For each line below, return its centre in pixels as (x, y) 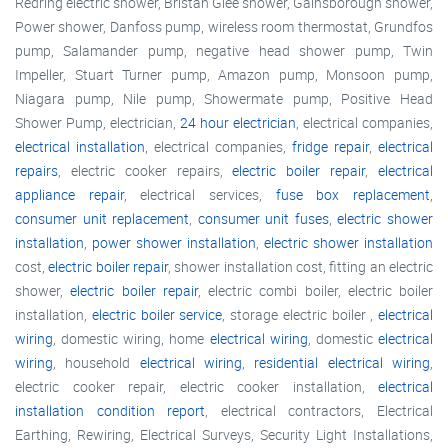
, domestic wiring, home (131, 339)
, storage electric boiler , (300, 315)
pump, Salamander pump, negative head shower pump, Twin (224, 51)
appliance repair (69, 195)
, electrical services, (199, 195)
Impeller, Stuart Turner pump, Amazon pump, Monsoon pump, (224, 75)
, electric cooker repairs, (145, 171)
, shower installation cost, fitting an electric (301, 267)
